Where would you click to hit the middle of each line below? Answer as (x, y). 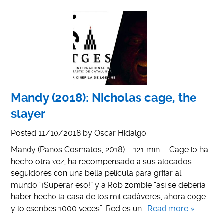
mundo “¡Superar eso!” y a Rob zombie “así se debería (109, 185)
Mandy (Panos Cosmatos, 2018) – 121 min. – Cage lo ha (110, 149)
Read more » (171, 208)
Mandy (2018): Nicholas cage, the (104, 97)
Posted (25, 133)
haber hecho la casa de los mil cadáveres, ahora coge (109, 196)
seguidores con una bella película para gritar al (96, 173)
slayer (28, 114)
